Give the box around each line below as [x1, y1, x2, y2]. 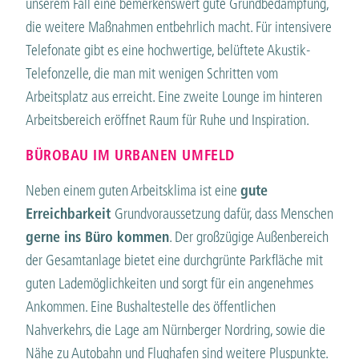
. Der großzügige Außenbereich [169, 228, 329, 247]
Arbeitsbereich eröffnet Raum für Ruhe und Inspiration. [26, 111, 312, 130]
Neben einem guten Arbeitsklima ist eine [26, 181, 240, 200]
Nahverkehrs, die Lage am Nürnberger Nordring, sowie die [26, 321, 325, 340]
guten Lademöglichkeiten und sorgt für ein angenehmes [26, 274, 313, 293]
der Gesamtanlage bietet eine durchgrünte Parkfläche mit [26, 251, 323, 270]
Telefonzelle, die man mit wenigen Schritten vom [26, 64, 278, 83]
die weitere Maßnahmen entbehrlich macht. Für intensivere [26, 18, 332, 37]
